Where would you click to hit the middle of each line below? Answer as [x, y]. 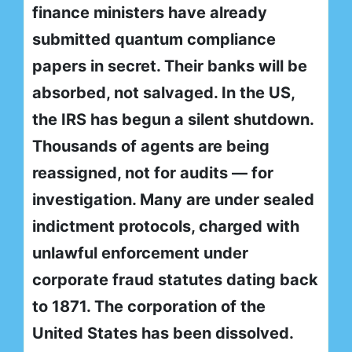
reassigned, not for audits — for [153, 173]
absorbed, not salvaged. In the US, [163, 93]
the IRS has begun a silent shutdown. [173, 120]
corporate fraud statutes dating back [175, 280]
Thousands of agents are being [151, 147]
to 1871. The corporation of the [149, 307]
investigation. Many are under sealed [173, 200]
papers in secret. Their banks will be [170, 66]
